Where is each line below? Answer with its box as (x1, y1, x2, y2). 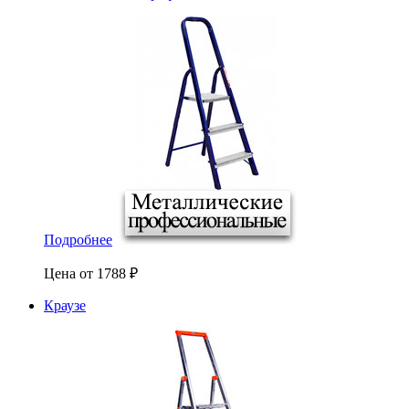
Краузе (44, 297, 86, 313)
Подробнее (44, 231, 112, 247)
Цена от (44, 265, 97, 281)
